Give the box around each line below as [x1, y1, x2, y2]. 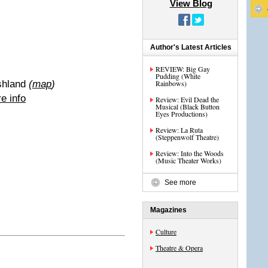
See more [165, 178, 196, 187]
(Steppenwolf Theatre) [156, 132, 219, 142]
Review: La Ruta [156, 125, 203, 135]
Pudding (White [156, 71, 200, 81]
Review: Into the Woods [156, 148, 224, 158]
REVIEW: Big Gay [156, 64, 210, 74]
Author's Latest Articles [150, 43, 232, 51]
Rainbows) [156, 78, 187, 88]
